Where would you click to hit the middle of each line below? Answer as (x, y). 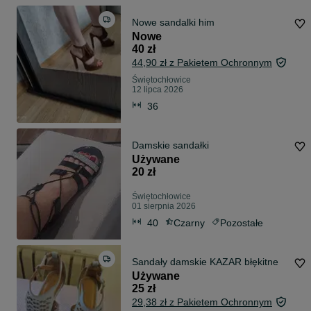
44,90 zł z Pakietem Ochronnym (202, 63)
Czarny (189, 222)
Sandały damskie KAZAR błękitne (205, 262)
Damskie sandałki (170, 145)
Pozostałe (242, 222)
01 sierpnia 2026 (164, 207)
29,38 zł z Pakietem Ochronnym (202, 302)
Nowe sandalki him (173, 23)
